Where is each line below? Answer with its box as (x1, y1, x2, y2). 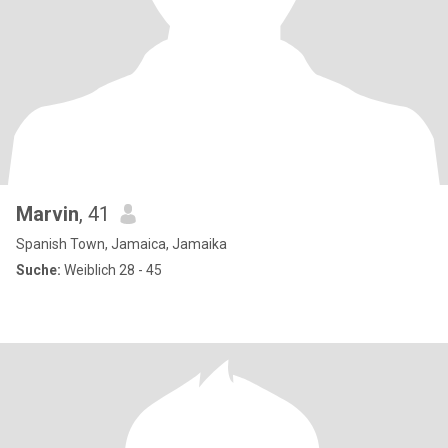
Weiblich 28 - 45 (61, 262, 162, 278)
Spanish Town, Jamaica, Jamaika (16, 236, 227, 252)
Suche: (16, 262, 61, 278)
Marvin (16, 202, 79, 226)
